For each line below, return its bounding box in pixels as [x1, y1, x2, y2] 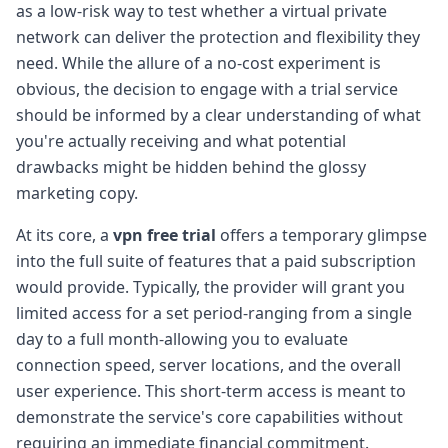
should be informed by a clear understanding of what [16, 103, 421, 126]
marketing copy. [16, 181, 138, 204]
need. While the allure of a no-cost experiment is [16, 51, 381, 74]
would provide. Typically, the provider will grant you [16, 275, 405, 298]
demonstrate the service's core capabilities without [16, 405, 403, 428]
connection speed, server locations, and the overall [16, 353, 401, 376]
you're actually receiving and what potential [16, 129, 346, 152]
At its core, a [16, 223, 113, 246]
